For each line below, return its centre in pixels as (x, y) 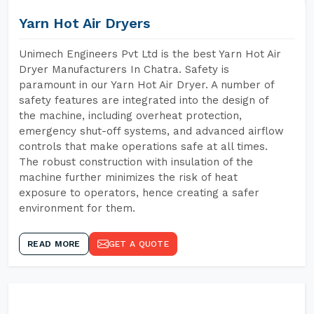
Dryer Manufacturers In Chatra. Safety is (124, 69)
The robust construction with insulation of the (136, 162)
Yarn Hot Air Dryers (84, 23)
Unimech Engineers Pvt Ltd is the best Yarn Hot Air (150, 54)
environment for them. (77, 208)
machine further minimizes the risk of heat (128, 177)
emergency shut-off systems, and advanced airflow (151, 131)
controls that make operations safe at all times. (143, 146)
